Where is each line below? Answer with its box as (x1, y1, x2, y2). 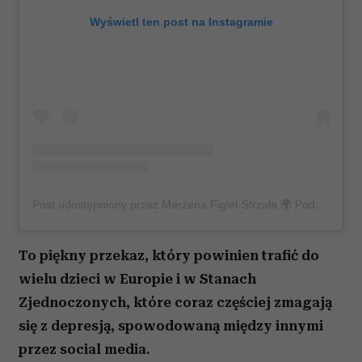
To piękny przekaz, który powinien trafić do (19, 247, 319, 264)
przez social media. (19, 341, 149, 358)
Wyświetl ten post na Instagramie (89, 15, 273, 28)
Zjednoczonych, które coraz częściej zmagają (19, 294, 332, 311)
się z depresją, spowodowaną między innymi (19, 318, 323, 335)
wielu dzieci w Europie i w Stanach (19, 271, 256, 288)
